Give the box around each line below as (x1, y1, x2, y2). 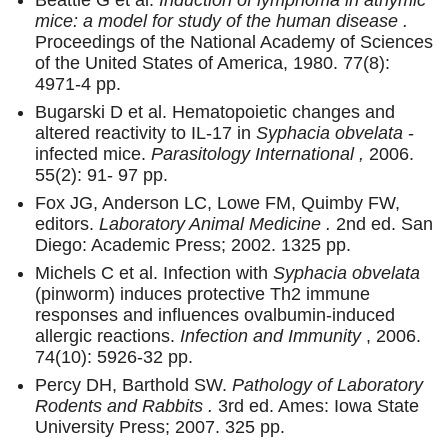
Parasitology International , (151, 143, 369, 164)
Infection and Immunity (180, 326, 361, 347)
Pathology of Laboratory (232, 375, 423, 396)
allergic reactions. (35, 326, 180, 347)
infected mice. (35, 143, 151, 164)
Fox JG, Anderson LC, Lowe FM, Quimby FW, (35, 192, 400, 213)
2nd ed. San (336, 213, 433, 234)
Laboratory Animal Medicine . (99, 213, 336, 234)
